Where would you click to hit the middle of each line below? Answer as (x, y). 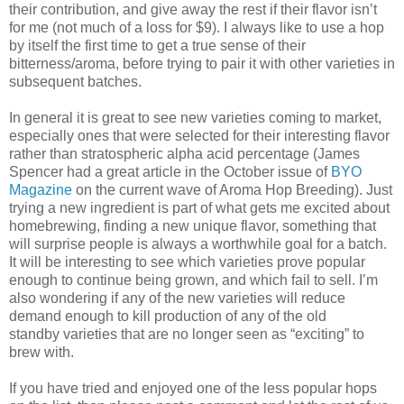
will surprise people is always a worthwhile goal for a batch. (198, 243)
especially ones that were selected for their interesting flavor (199, 135)
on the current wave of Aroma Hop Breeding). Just (232, 189)
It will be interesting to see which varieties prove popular (187, 262)
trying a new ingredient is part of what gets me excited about (199, 207)
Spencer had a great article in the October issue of (170, 171)
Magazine (41, 189)
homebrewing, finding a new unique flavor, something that (193, 225)
